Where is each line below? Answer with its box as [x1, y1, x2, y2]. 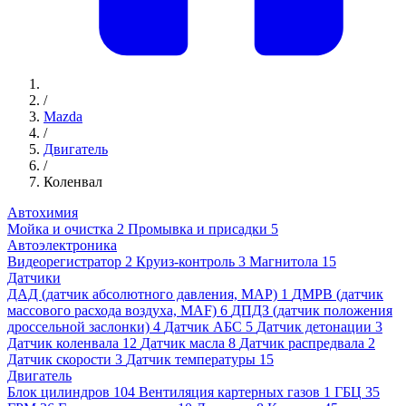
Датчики [7, 270, 61, 286]
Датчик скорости [7, 352, 111, 368]
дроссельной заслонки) [7, 319, 150, 335]
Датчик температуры [126, 352, 256, 368]
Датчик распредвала [239, 335, 364, 352]
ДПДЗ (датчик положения [231, 303, 392, 319]
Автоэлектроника [7, 237, 117, 254]
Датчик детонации [256, 319, 372, 335]
